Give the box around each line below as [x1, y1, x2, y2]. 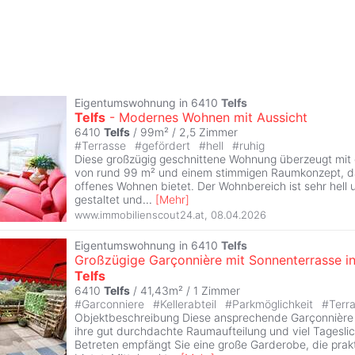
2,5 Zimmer [179, 125, 238, 139]
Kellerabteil [160, 297, 219, 311]
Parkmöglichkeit [232, 297, 316, 311]
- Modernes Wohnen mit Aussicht [105, 109, 307, 126]
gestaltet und [74, 193, 143, 207]
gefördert [142, 139, 193, 153]
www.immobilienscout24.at [74, 208, 204, 221]
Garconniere [82, 297, 147, 311]
